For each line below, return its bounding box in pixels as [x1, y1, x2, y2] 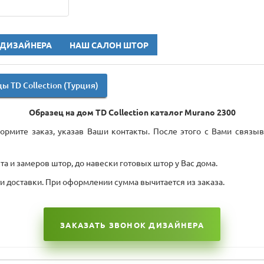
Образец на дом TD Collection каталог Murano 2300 [28, 108, 236, 118]
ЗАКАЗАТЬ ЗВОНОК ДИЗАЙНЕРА [60, 220, 204, 229]
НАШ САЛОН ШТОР [70, 41, 148, 51]
